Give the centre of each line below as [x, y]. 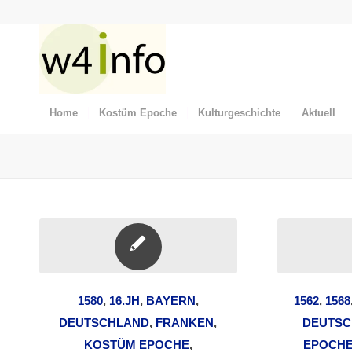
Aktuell [319, 113]
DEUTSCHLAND [104, 323]
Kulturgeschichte [239, 113]
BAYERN [170, 301]
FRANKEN [185, 323]
